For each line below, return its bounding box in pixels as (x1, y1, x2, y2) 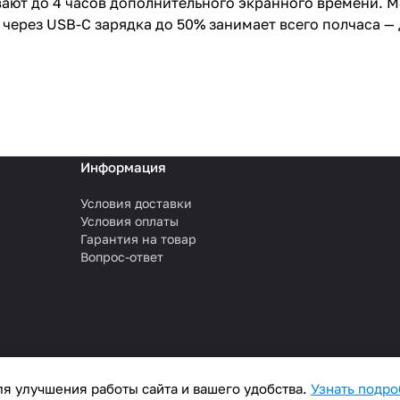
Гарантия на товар (79, 231, 196, 247)
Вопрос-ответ (79, 249, 163, 265)
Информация (79, 159, 166, 176)
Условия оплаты (79, 213, 179, 229)
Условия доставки (79, 196, 192, 212)
